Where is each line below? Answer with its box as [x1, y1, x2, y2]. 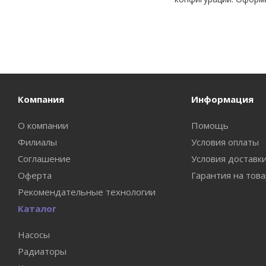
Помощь [191, 119, 229, 131]
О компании [18, 119, 68, 131]
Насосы [18, 229, 50, 240]
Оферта [18, 169, 52, 181]
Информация [191, 93, 254, 105]
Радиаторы [18, 245, 66, 257]
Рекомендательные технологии [18, 186, 156, 198]
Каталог [18, 202, 56, 214]
